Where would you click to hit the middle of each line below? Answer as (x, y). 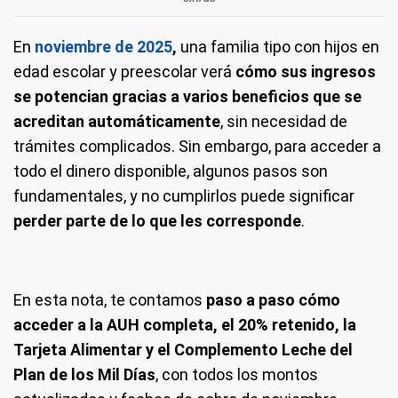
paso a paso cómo (273, 299)
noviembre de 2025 (103, 46)
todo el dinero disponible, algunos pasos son (171, 171)
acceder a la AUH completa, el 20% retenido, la (185, 324)
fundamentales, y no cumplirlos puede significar (184, 195)
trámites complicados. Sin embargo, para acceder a (197, 146)
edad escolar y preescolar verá (124, 71)
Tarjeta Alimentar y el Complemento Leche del (183, 349)
